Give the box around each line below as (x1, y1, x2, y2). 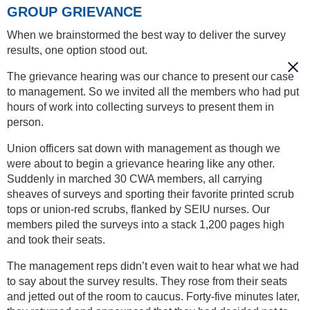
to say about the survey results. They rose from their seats (7, 275, 287, 287)
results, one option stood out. (7, 44, 147, 56)
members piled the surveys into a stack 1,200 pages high (7, 218, 284, 230)
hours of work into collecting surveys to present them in (7, 100, 274, 113)
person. (7, 116, 44, 128)
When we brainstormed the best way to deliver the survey (7, 28, 286, 41)
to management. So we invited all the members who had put (7, 85, 299, 98)
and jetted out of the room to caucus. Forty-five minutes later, (7, 290, 300, 302)
